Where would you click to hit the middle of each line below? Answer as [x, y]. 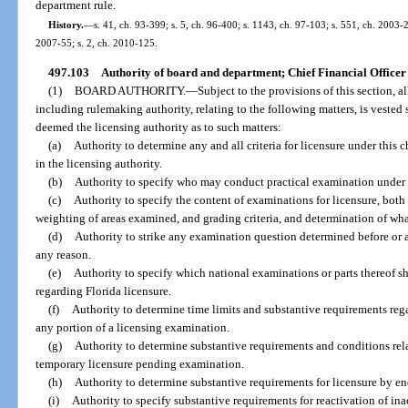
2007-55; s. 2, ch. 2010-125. [97, 42]
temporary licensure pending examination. [140, 363]
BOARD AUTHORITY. [130, 90]
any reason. [64, 254]
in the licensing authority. [99, 163]
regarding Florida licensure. [104, 291]
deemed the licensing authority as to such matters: [159, 127]
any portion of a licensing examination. [133, 327]
